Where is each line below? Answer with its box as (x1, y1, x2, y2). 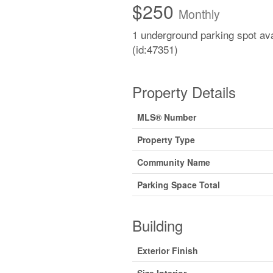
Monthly (178, 5, 220, 23)
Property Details (132, 81, 236, 102)
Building (132, 214, 183, 236)
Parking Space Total (136, 179, 220, 191)
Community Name (136, 156, 210, 168)
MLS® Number (136, 111, 196, 123)
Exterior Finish (136, 244, 198, 257)
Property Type (136, 133, 195, 146)
